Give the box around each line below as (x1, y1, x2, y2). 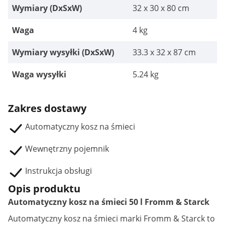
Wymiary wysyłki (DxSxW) (12, 47, 114, 58)
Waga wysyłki (12, 69, 66, 80)
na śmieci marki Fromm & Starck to (80, 213, 215, 224)
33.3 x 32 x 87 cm (133, 47, 196, 58)
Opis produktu (8, 182, 80, 195)
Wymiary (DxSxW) (12, 3, 82, 14)
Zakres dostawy (8, 101, 86, 115)
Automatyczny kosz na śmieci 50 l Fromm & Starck (8, 196, 209, 207)
